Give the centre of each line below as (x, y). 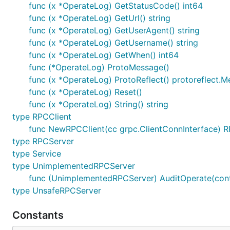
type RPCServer (43, 141)
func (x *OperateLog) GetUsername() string (113, 42)
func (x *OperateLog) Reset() (85, 92)
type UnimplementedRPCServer (74, 166)
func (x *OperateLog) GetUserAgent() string (114, 30)
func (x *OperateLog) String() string (99, 104)
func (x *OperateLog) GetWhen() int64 (104, 55)
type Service (37, 153)
